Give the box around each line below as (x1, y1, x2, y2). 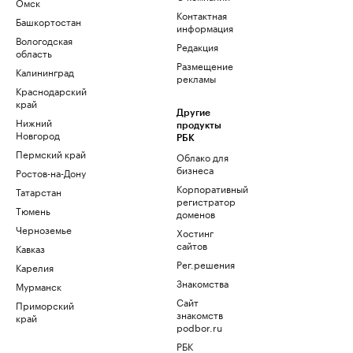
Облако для (176, 149, 229, 165)
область (16, 45, 52, 61)
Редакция (176, 39, 218, 54)
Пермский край (16, 146, 86, 162)
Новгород (16, 127, 60, 143)
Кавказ (16, 240, 45, 256)
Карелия (16, 259, 54, 275)
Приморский (16, 297, 74, 313)
